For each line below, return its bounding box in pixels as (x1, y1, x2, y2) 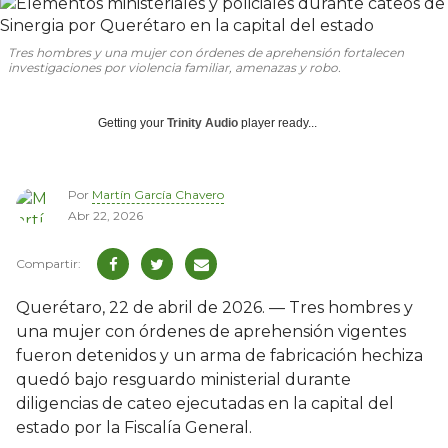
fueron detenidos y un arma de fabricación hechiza (16, 346, 423, 366)
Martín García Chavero (92, 187, 224, 203)
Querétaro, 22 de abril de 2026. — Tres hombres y (16, 298, 413, 318)
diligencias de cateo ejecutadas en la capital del (16, 394, 394, 414)
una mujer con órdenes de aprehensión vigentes (16, 322, 406, 342)
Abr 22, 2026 (68, 208, 143, 224)
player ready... (238, 116, 317, 130)
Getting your (98, 116, 167, 130)
